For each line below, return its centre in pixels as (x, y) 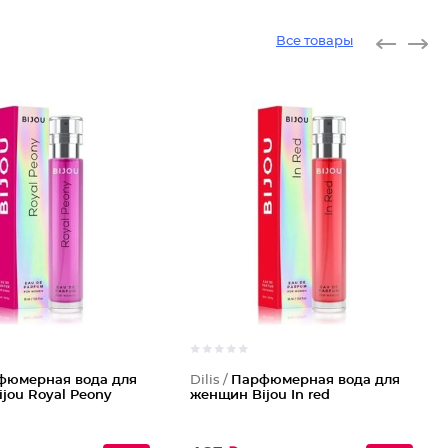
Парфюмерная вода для (316, 380)
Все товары (314, 41)
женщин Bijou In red (260, 395)
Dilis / (211, 380)
